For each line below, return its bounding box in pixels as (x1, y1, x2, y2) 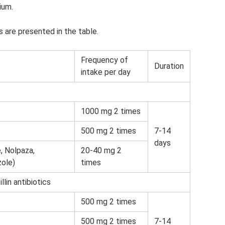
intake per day (81, 67, 131, 77)
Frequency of (81, 55, 128, 65)
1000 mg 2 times (81, 106, 141, 117)
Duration (154, 61, 184, 71)
